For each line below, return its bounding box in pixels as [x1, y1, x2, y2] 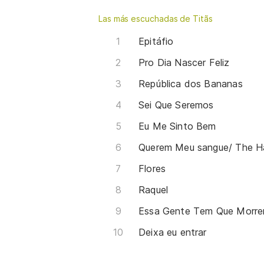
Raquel [138, 184, 169, 196]
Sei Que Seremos [138, 99, 214, 111]
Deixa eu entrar [138, 226, 207, 239]
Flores [138, 163, 166, 175]
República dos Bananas [138, 78, 243, 90]
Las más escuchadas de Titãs [98, 14, 213, 24]
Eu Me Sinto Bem [138, 120, 216, 133]
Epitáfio [138, 35, 174, 48]
